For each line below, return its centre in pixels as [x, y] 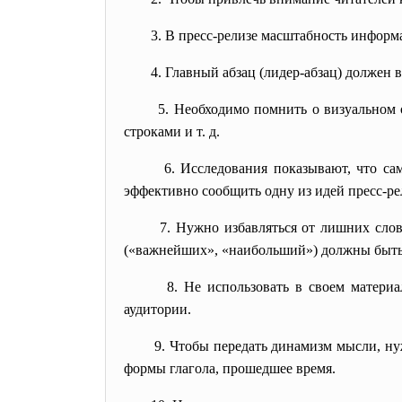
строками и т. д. [172, 131]
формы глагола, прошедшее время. [230, 368]
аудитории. [157, 309]
